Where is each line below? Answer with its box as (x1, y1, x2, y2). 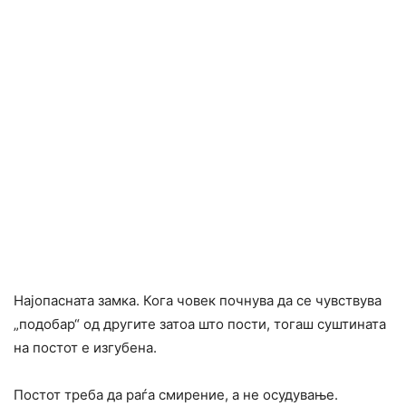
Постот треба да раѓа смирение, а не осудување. (14, 386, 338, 404)
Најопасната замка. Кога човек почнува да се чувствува (14, 292, 382, 310)
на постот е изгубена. (14, 339, 157, 357)
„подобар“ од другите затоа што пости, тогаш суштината (14, 315, 386, 333)
